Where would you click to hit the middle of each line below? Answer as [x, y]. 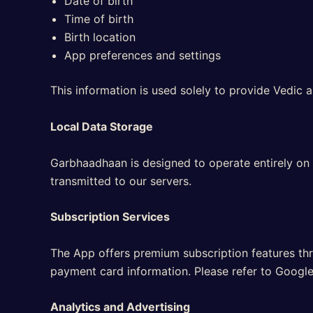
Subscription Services [110, 217]
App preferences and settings [143, 56]
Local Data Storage [102, 126]
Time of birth [99, 19]
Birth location [100, 37]
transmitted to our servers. [121, 181]
